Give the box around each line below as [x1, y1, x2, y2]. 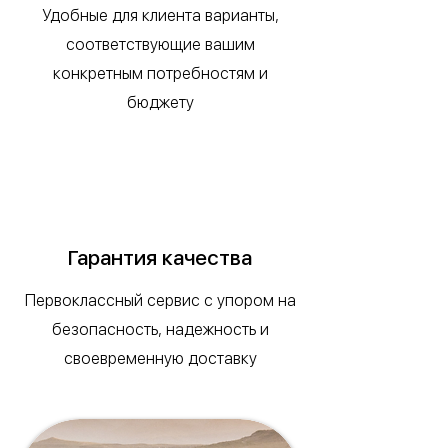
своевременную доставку [63, 349, 257, 367]
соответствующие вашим [65, 35, 255, 53]
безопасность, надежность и [51, 320, 269, 338]
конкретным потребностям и [52, 64, 268, 82]
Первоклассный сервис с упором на [24, 291, 296, 309]
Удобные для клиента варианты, [41, 6, 279, 24]
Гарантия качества [68, 245, 252, 269]
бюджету [126, 93, 194, 111]
